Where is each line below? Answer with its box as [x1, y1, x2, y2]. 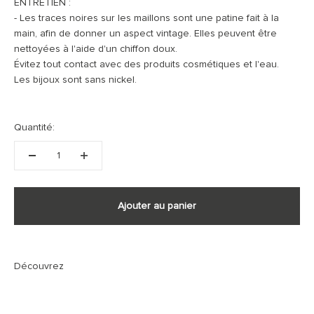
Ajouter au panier [118, 200, 196, 211]
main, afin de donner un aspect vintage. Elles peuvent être [14, 28, 277, 39]
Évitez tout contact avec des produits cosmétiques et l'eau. [14, 59, 279, 69]
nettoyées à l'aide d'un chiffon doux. [14, 43, 177, 54]
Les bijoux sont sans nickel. [14, 74, 137, 85]
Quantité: [14, 122, 55, 132]
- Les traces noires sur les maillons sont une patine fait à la [14, 13, 279, 23]
